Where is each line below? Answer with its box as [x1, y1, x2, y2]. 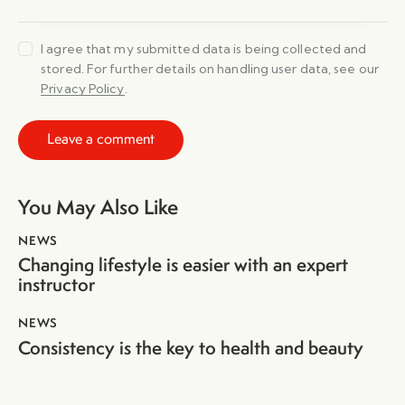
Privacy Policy [41, 80, 125, 97]
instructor [18, 272, 95, 297]
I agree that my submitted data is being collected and [41, 40, 367, 57]
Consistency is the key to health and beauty [18, 334, 363, 360]
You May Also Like [18, 193, 178, 221]
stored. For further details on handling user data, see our [41, 60, 379, 77]
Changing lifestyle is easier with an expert [18, 252, 348, 278]
